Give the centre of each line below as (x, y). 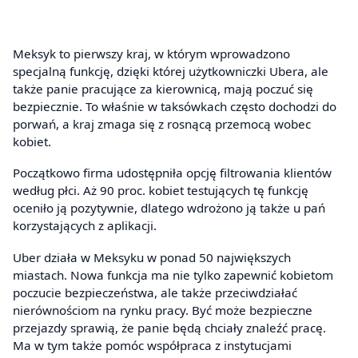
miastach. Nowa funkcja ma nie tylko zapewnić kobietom (173, 274)
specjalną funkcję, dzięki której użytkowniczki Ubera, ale (171, 71)
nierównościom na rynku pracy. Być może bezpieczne (163, 310)
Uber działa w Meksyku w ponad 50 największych (152, 257)
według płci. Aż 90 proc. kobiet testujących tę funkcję (161, 191)
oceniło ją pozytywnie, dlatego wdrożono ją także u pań (169, 208)
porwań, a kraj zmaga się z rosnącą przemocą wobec (162, 123)
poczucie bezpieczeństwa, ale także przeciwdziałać (155, 292)
